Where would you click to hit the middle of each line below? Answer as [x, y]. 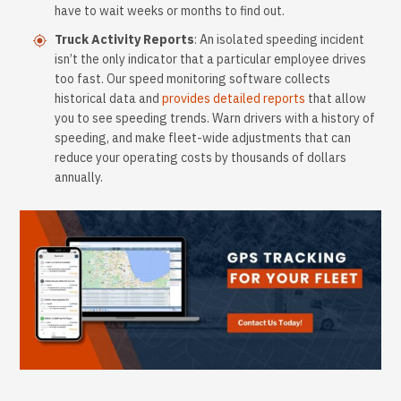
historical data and [108, 98]
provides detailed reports [234, 98]
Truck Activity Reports [124, 39]
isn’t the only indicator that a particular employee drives [210, 59]
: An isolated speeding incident [279, 39]
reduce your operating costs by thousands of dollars [200, 158]
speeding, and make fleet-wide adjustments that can [203, 138]
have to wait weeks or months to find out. [170, 11]
